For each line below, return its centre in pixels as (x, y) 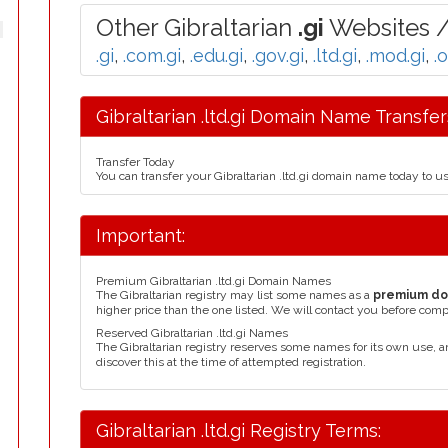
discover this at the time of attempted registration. (231, 362)
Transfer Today (135, 162)
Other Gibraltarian (197, 27)
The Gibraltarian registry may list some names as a (234, 295)
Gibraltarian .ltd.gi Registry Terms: (238, 430)
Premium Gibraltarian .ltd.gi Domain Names (213, 281)
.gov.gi (278, 55)
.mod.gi (395, 55)
